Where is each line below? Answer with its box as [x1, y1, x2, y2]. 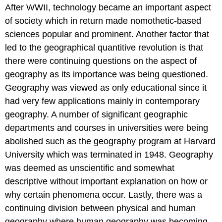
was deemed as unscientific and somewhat [5, 163, 174, 173]
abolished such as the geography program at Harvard [5, 136, 216, 147]
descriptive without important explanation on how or [5, 176, 208, 187]
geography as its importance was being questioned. [5, 69, 208, 80]
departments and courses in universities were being [5, 123, 208, 133]
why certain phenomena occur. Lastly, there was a [5, 190, 202, 200]
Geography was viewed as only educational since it [5, 83, 207, 93]
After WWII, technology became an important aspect [5, 2, 211, 13]
